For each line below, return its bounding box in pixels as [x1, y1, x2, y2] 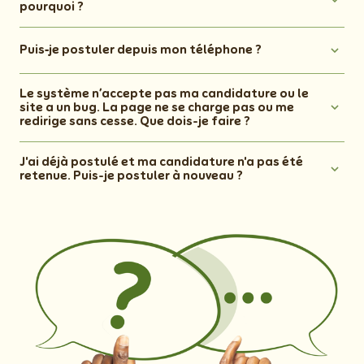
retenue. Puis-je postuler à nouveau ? [19, 168, 243, 182]
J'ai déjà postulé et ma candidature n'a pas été [19, 154, 303, 168]
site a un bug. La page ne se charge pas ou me [19, 100, 294, 114]
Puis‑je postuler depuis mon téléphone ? [19, 43, 262, 57]
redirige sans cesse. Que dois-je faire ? [19, 114, 253, 128]
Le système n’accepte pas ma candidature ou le [19, 86, 309, 100]
